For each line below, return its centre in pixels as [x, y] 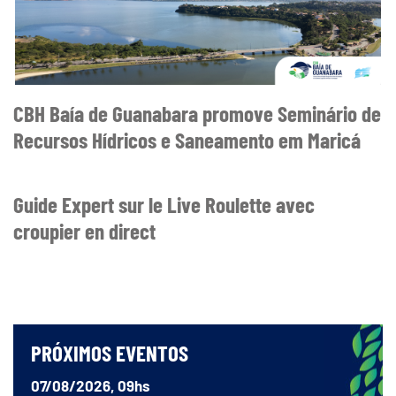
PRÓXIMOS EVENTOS [110, 353]
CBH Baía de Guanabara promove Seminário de [197, 114]
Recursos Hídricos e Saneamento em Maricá [187, 140]
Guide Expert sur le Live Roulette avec [164, 205]
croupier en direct [84, 231]
